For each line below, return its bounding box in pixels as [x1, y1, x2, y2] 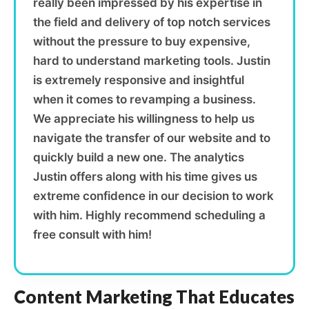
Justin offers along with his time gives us [33, 170, 257, 183]
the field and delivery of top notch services [33, 15, 270, 29]
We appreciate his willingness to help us [33, 112, 255, 126]
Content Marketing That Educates [14, 286, 295, 307]
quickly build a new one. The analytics [33, 150, 244, 164]
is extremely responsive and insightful [33, 73, 244, 87]
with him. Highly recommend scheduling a [33, 208, 266, 222]
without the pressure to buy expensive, [33, 34, 250, 48]
